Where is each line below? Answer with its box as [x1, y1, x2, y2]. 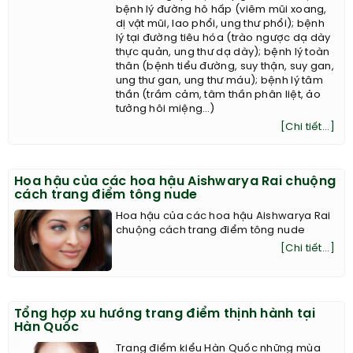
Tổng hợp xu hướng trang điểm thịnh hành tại [14, 307, 315, 321]
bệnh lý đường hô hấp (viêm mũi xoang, [115, 5, 327, 16]
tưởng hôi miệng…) [115, 104, 215, 115]
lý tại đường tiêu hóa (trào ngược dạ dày [115, 33, 331, 44]
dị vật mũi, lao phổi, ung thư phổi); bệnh [115, 19, 325, 30]
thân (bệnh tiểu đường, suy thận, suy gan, [115, 61, 334, 72]
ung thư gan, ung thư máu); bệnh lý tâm [115, 76, 324, 87]
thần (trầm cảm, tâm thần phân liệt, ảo [115, 90, 321, 101]
